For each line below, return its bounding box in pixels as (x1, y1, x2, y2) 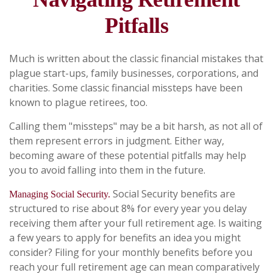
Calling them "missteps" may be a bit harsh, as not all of (9, 119, 263, 133)
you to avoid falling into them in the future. (9, 163, 205, 177)
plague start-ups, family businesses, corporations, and (9, 66, 258, 80)
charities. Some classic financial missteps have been (9, 81, 243, 94)
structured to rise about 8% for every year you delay (9, 202, 247, 215)
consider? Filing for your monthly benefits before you (9, 246, 252, 259)
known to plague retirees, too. (9, 96, 147, 109)
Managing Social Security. (9, 189, 110, 199)
